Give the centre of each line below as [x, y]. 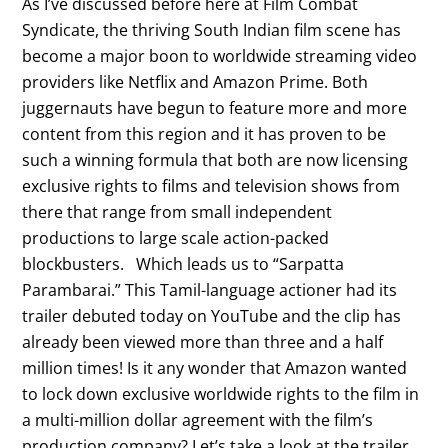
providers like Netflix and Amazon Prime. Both [195, 81]
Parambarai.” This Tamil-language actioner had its [210, 289]
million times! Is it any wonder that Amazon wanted [215, 367]
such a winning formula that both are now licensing [215, 159]
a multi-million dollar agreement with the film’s [198, 419]
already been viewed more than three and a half [203, 341]
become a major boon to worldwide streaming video [220, 55]
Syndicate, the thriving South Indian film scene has [212, 29]
